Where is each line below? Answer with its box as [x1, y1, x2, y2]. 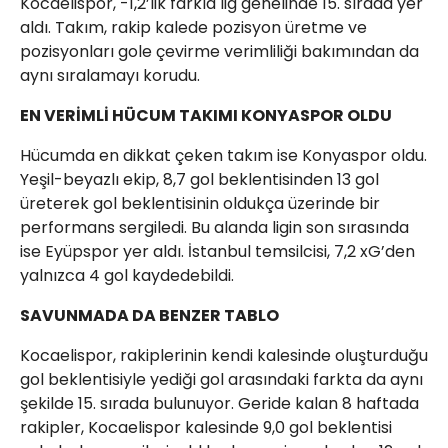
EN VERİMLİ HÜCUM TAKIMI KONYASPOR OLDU [20, 104, 392, 127]
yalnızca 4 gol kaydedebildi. [20, 264, 234, 287]
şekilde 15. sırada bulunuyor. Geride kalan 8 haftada [20, 392, 419, 415]
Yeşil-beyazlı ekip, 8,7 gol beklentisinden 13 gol [20, 168, 379, 191]
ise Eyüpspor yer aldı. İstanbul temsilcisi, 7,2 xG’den [20, 240, 415, 263]
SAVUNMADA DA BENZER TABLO [20, 304, 279, 327]
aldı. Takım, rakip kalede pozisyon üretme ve [20, 16, 367, 39]
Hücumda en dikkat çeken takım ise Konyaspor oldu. [20, 144, 427, 167]
